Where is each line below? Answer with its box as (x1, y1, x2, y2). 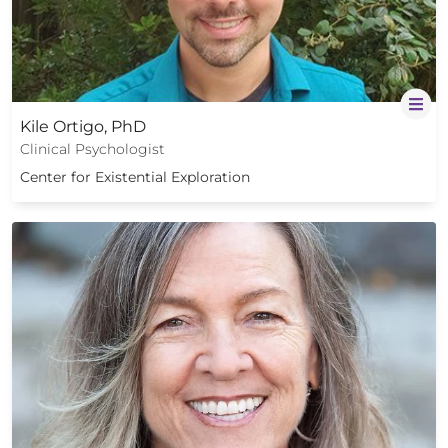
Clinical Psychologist (20, 140, 165, 158)
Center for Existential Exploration (20, 167, 250, 186)
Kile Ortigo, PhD (20, 117, 146, 136)
